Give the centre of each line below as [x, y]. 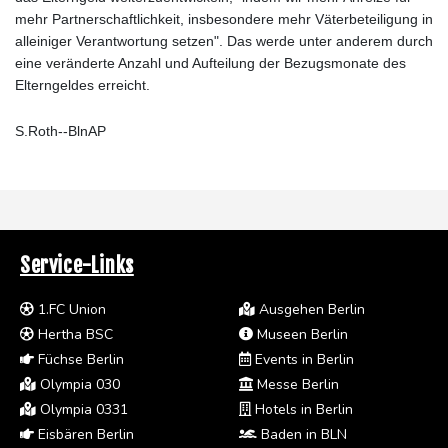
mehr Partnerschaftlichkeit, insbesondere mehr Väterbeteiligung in [224, 19]
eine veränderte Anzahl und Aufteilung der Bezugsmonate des [210, 63]
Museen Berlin [300, 335]
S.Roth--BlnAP [60, 131]
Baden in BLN [302, 435]
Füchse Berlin [79, 360]
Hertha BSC [73, 335]
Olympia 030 [78, 385]
